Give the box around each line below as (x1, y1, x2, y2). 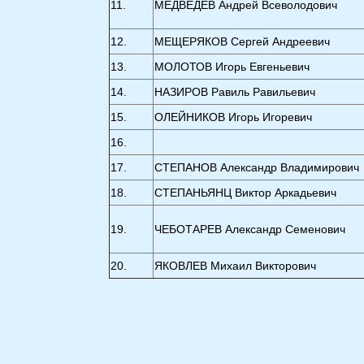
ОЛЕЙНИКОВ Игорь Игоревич (154, 110, 313, 123)
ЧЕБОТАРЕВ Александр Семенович (154, 223, 346, 236)
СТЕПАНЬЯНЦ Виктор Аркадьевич (154, 186, 337, 199)
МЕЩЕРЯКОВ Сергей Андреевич (154, 35, 331, 48)
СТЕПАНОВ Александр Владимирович (154, 161, 360, 174)
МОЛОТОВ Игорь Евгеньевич (154, 60, 310, 73)
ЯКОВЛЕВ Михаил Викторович (154, 259, 317, 272)
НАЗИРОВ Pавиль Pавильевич (154, 85, 316, 98)
